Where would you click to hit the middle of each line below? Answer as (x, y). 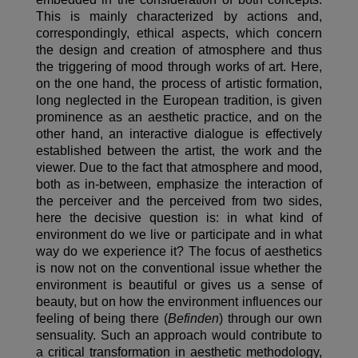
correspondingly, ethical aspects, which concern (179, 34)
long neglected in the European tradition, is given (179, 101)
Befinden (193, 319)
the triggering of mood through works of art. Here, (179, 67)
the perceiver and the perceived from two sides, (179, 201)
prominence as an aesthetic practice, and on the (179, 117)
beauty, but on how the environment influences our (179, 302)
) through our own (270, 319)
